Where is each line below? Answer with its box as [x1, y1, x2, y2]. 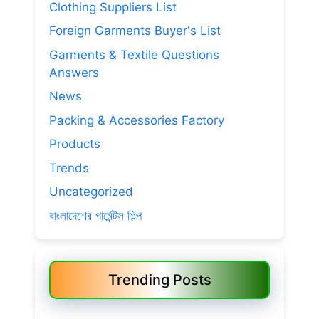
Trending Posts [108, 271, 211, 288]
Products [49, 137, 101, 151]
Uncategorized [49, 184, 134, 199]
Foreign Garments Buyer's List [49, 23, 221, 38]
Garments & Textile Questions [49, 47, 220, 62]
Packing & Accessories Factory [49, 113, 225, 127]
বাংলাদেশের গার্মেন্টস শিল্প [49, 208, 142, 223]
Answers [49, 65, 100, 80]
